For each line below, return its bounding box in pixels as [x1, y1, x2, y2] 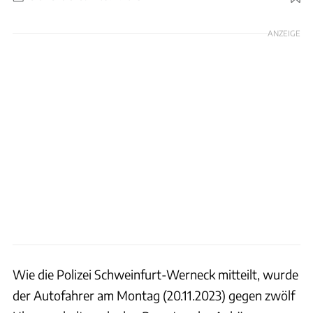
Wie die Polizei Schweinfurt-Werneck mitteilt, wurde [13, 265, 298, 282]
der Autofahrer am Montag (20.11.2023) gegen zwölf [13, 286, 295, 303]
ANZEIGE [268, 27, 300, 38]
